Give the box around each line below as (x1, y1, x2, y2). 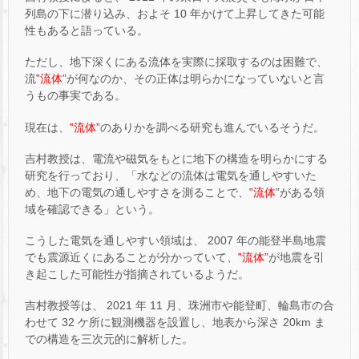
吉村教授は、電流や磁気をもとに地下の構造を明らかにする (25, 151, 328, 165)
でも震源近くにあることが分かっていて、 (25, 250, 238, 264)
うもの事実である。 (25, 89, 126, 103)
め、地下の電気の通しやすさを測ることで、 (25, 185, 249, 199)
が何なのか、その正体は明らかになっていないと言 (67, 72, 325, 86)
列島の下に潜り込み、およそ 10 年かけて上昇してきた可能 (25, 7, 325, 21)
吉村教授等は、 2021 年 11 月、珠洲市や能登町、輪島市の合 (25, 299, 334, 313)
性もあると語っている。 (25, 24, 148, 38)
